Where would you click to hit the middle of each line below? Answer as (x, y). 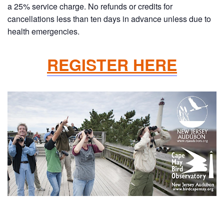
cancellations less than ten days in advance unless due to (109, 19)
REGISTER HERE (112, 64)
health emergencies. (43, 31)
